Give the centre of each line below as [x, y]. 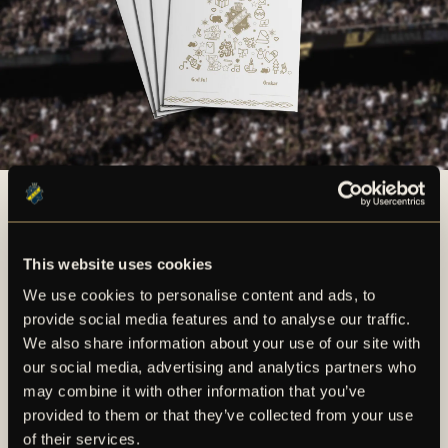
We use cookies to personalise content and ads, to [199, 295]
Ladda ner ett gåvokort [96, 179]
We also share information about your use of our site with [222, 343]
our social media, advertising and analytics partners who [219, 367]
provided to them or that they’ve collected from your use [218, 415]
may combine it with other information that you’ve [194, 391]
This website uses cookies [118, 263]
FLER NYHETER [133, 328]
